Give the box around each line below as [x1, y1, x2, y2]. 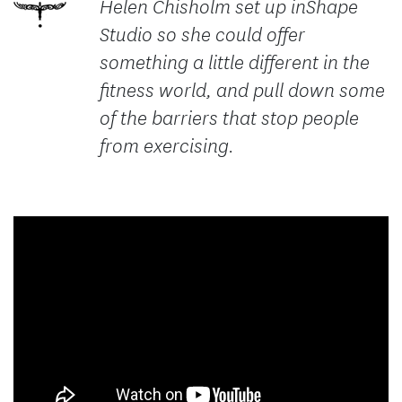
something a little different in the [100, 48, 370, 75]
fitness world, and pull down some [100, 76, 385, 103]
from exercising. [100, 132, 234, 159]
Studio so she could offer [100, 21, 305, 48]
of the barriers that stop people [100, 104, 359, 131]
